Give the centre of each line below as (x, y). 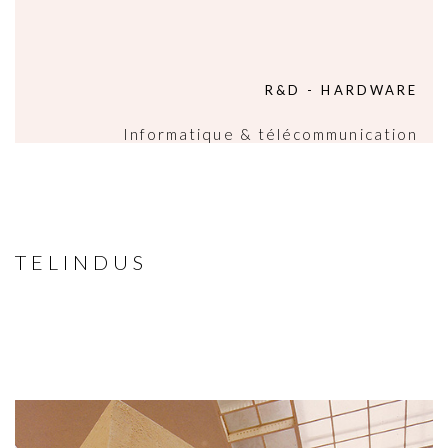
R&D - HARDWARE (341, 90)
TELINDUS (82, 262)
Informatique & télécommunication (270, 134)
